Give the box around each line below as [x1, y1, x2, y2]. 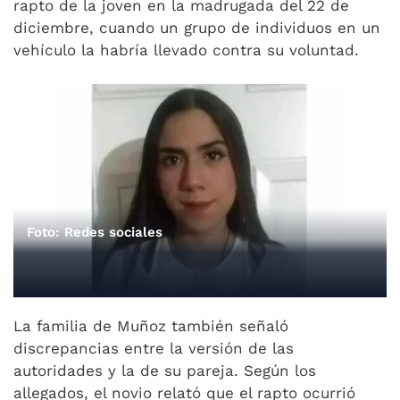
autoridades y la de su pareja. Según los [13, 362, 316, 379]
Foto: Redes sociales [27, 224, 162, 240]
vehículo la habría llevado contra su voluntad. [13, 41, 359, 59]
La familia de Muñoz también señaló [13, 317, 288, 335]
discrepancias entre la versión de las [13, 339, 294, 357]
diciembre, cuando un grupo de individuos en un [13, 19, 380, 37]
